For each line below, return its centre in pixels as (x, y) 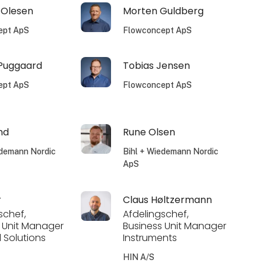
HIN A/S (138, 257)
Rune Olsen (149, 132)
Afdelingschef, (156, 214)
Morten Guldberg (163, 11)
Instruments (150, 238)
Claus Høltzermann (167, 199)
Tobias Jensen (156, 66)
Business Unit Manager (174, 226)
